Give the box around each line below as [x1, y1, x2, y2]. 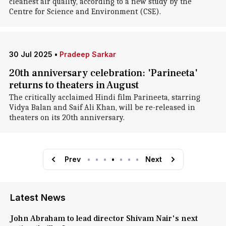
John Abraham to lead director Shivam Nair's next [10, 213, 198, 223]
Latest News [10, 192, 66, 203]
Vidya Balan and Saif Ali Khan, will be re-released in [9, 103, 195, 112]
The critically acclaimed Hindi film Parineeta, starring [9, 93, 200, 102]
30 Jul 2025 [9, 50, 52, 59]
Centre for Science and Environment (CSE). [9, 7, 161, 16]
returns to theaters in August [9, 79, 139, 92]
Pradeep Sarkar [59, 50, 116, 59]
